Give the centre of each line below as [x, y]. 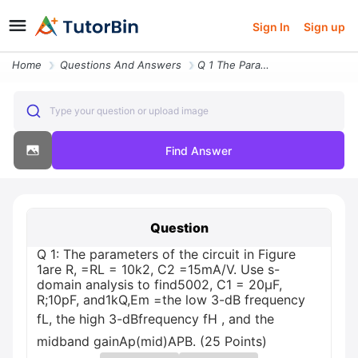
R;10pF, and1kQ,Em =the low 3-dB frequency [171, 300]
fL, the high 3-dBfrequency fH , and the [155, 319]
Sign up [324, 26]
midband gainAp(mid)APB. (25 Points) [152, 341]
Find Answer [198, 150]
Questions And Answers [121, 65]
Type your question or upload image [129, 111]
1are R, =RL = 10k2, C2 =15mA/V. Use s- [158, 269]
